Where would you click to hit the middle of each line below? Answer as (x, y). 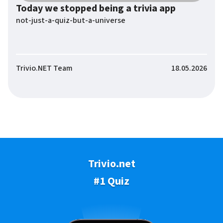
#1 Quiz (111, 181)
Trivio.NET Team (44, 68)
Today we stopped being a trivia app (96, 8)
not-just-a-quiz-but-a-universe (71, 20)
